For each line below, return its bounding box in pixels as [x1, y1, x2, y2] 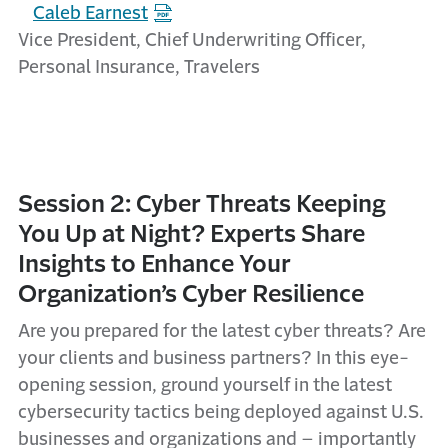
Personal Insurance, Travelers [18, 58, 260, 76]
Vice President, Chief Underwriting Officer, [18, 31, 366, 49]
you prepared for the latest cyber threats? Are [50, 322, 426, 340]
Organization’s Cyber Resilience [18, 282, 369, 306]
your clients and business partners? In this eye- [18, 349, 409, 367]
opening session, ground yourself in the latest [18, 376, 392, 394]
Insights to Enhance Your [18, 252, 291, 276]
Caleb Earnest [33, 4, 148, 22]
